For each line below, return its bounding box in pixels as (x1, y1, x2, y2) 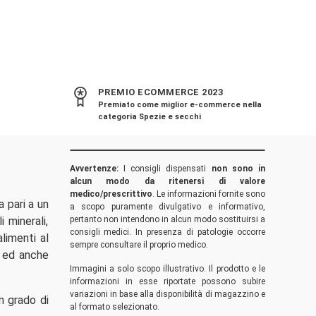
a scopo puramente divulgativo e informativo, (69, 202, 265, 212)
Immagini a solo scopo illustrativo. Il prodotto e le (69, 264, 265, 274)
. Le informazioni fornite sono (152, 189, 265, 200)
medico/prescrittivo (69, 189, 152, 200)
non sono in (211, 164, 265, 174)
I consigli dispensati (118, 164, 212, 174)
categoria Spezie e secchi (97, 112, 201, 122)
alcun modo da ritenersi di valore (69, 176, 265, 187)
